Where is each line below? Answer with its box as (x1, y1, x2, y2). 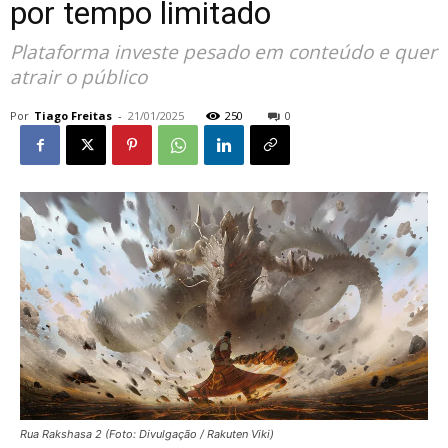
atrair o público (10, 64, 147, 90)
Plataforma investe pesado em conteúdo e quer (10, 39, 437, 65)
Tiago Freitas (34, 108, 112, 123)
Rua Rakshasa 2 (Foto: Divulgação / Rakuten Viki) (20, 426, 274, 441)
